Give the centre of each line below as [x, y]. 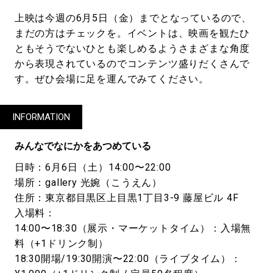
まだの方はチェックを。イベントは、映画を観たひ [132, 33]
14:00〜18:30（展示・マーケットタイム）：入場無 [133, 228]
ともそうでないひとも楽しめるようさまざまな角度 [132, 48]
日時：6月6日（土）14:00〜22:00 [93, 167]
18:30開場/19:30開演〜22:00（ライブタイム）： [128, 258]
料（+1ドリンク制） [61, 243]
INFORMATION [41, 117]
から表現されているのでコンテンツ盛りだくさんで [132, 63]
